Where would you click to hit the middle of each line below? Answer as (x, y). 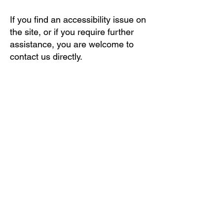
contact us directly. (46, 56)
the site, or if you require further (72, 32)
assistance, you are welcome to (72, 44)
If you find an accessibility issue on (78, 19)
